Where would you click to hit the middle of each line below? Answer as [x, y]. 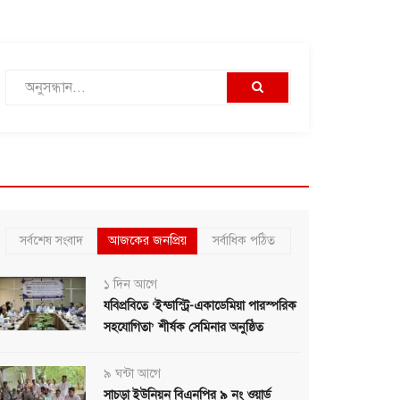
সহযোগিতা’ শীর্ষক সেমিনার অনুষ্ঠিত [183, 327]
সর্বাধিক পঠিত [244, 241]
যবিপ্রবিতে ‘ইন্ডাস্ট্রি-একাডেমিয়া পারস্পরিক [200, 306]
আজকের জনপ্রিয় [147, 241]
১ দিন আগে [130, 284]
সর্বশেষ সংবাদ [51, 241]
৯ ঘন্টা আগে [132, 374]
